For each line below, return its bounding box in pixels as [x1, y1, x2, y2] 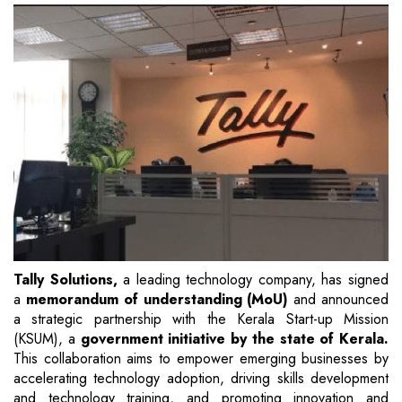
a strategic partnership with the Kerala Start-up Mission [13, 309, 389, 330]
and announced [288, 289, 389, 310]
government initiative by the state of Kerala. [80, 328, 389, 350]
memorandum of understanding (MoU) [21, 289, 289, 310]
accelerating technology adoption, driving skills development [13, 368, 389, 389]
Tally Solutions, [13, 269, 118, 291]
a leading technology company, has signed [117, 269, 389, 291]
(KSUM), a [13, 328, 81, 350]
